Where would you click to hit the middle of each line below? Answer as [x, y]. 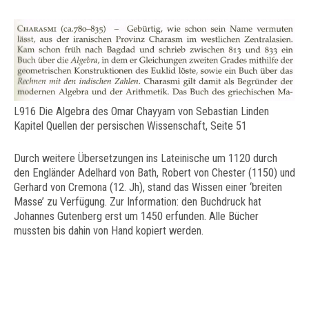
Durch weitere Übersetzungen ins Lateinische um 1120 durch [146, 158]
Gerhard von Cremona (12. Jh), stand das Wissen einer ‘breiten [148, 187]
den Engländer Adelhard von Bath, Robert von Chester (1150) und [154, 172]
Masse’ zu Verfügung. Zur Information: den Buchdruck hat [138, 201]
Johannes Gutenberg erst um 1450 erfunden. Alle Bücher [136, 216]
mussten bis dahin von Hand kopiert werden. [109, 230]
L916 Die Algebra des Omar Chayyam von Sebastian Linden [141, 111]
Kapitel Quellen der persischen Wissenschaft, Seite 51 [130, 126]
